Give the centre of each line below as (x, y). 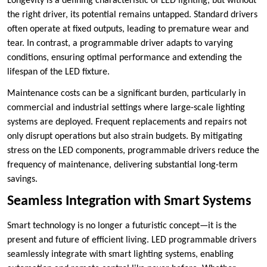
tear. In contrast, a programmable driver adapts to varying (120, 44)
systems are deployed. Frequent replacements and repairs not (127, 122)
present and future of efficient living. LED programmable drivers (132, 240)
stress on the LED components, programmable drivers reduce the (133, 151)
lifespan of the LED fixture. (58, 72)
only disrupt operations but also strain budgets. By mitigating (125, 137)
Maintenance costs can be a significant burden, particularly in (126, 94)
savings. (22, 180)
